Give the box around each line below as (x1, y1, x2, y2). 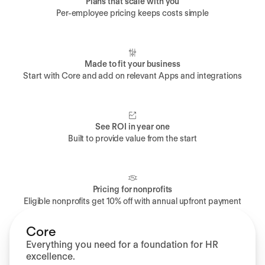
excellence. (26, 251, 75, 263)
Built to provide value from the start (67, 134, 198, 144)
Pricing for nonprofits (92, 185, 173, 195)
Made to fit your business (85, 59, 180, 69)
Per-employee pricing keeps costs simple (56, 8, 209, 18)
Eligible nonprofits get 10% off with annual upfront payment (23, 196, 242, 206)
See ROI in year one (95, 122, 170, 132)
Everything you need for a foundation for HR (26, 239, 218, 251)
